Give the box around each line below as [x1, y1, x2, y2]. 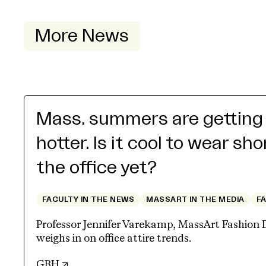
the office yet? [36, 159, 157, 177]
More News [35, 27, 129, 45]
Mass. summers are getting [36, 110, 263, 128]
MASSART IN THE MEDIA [146, 196, 245, 203]
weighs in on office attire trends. [36, 233, 191, 244]
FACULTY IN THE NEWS [42, 196, 135, 203]
